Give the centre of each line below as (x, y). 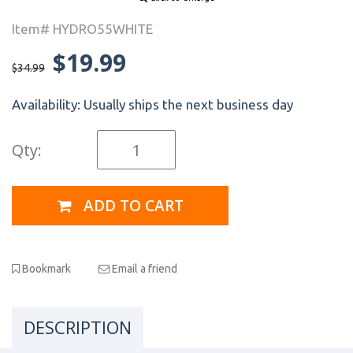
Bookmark (45, 268)
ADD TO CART (131, 205)
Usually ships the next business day (188, 104)
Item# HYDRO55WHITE (82, 29)
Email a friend (143, 268)
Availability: (48, 104)
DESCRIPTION (78, 327)
